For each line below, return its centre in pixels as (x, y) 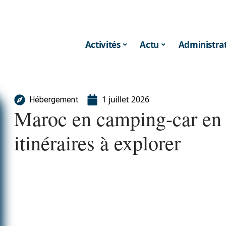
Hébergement (54, 100)
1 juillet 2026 (126, 99)
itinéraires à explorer (97, 143)
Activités (103, 44)
